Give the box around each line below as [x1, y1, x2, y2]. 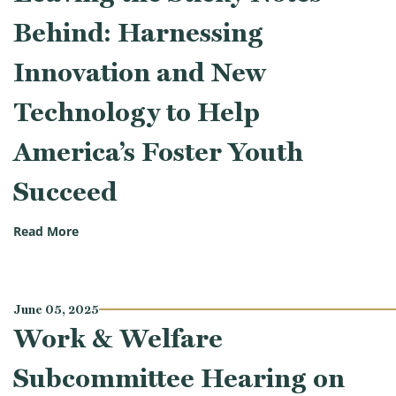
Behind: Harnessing [13, 16, 263, 48]
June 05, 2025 [13, 301, 99, 316]
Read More [13, 224, 79, 240]
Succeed [13, 175, 117, 207]
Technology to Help [13, 95, 260, 127]
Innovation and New [13, 56, 266, 88]
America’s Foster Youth [13, 135, 303, 167]
